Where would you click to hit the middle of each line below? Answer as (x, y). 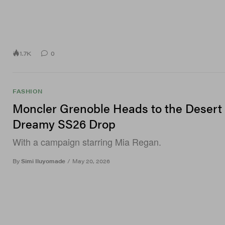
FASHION (28, 91)
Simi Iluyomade (43, 161)
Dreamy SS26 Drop (64, 124)
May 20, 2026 (91, 161)
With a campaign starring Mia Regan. (87, 142)
